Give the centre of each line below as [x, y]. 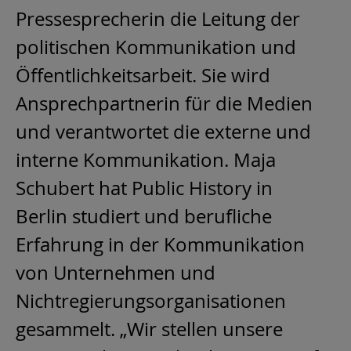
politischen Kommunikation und [156, 47]
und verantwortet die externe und [163, 131]
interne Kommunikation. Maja [146, 159]
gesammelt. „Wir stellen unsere [149, 329]
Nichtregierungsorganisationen [151, 300]
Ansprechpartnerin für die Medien [164, 103]
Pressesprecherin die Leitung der [158, 18]
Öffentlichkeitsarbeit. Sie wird [143, 75]
